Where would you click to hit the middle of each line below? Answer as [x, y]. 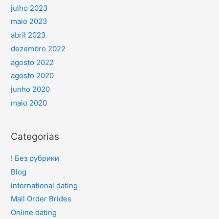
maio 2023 [29, 22]
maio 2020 [29, 103]
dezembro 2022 [38, 48]
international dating [44, 185]
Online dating [33, 213]
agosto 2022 [32, 62]
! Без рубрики [35, 158]
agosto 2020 [32, 76]
